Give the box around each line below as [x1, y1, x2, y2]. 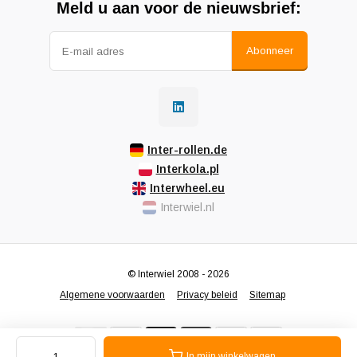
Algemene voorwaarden [60, 289, 165, 301]
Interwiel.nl [160, 201, 214, 214]
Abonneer [246, 45, 293, 57]
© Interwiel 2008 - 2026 [127, 269, 229, 280]
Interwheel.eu [150, 182, 225, 195]
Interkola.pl [155, 163, 219, 176]
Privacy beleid [177, 289, 237, 301]
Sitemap [249, 289, 285, 301]
